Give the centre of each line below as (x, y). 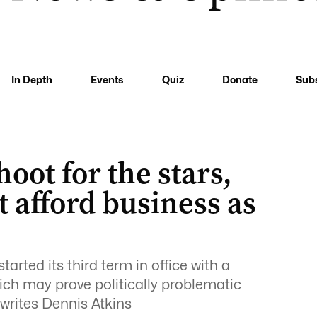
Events (107, 79)
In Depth (32, 79)
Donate (240, 79)
